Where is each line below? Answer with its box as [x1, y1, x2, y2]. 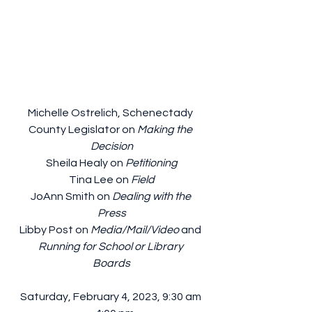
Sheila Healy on [45, 157, 125, 169]
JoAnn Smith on [30, 191, 112, 203]
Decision [90, 141, 133, 153]
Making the [137, 124, 194, 136]
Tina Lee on [68, 174, 131, 186]
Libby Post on [19, 224, 91, 236]
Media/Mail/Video [91, 224, 179, 236]
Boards [93, 258, 130, 270]
